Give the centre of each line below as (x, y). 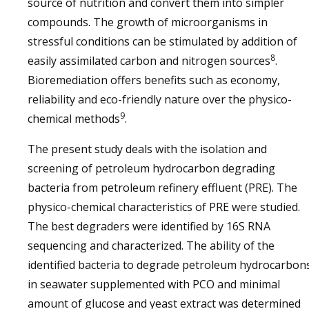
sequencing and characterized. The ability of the (151, 246)
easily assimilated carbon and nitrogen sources (149, 61)
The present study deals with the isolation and (147, 149)
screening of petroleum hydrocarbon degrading (151, 168)
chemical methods (74, 119)
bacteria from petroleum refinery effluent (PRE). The (162, 188)
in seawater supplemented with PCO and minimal (154, 284)
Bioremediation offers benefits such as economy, (154, 80)
